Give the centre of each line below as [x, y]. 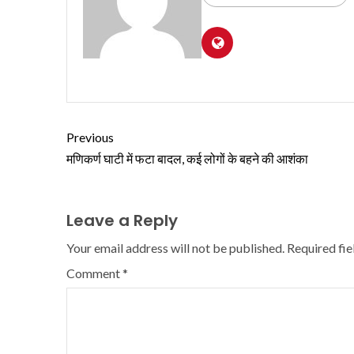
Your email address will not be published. [175, 247]
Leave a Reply [122, 220]
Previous [90, 137]
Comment [94, 273]
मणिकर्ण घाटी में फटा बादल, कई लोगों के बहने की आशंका [187, 158]
